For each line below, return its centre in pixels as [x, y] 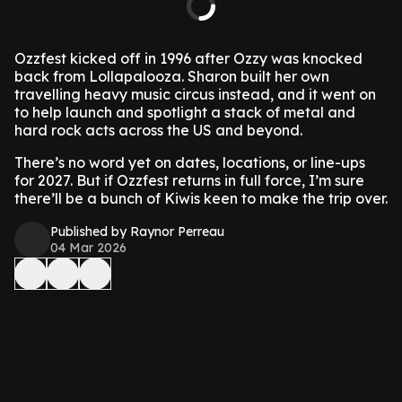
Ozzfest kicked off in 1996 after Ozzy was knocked [188, 58]
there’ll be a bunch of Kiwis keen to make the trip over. [201, 198]
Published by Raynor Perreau [137, 232]
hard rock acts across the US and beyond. [158, 130]
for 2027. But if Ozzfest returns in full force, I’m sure [189, 180]
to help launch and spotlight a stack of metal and [185, 112]
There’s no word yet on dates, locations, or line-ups [190, 162]
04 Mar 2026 [88, 248]
